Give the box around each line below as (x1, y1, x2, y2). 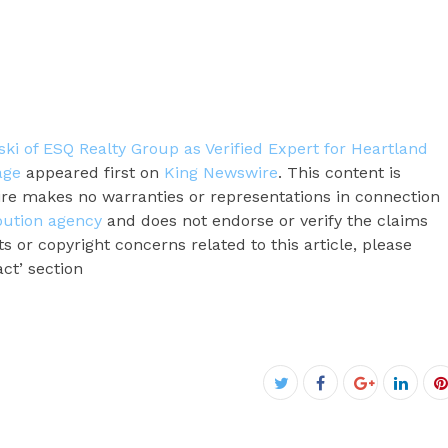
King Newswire (164, 162, 278, 182)
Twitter (279, 396, 334, 416)
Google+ (359, 396, 421, 416)
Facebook (324, 372, 397, 392)
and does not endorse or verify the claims (102, 210, 428, 230)
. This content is (278, 162, 401, 182)
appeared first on (21, 162, 164, 182)
